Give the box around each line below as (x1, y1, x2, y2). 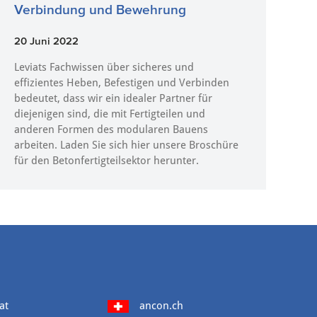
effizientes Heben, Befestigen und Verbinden (13, 76, 229, 89)
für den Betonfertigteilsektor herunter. (13, 154, 199, 167)
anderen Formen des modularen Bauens (13, 123, 208, 136)
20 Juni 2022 (13, 35, 79, 47)
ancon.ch (139, 299, 183, 312)
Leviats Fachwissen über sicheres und (13, 61, 194, 74)
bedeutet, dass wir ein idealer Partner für (13, 92, 212, 105)
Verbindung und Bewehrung (13, 2, 186, 17)
